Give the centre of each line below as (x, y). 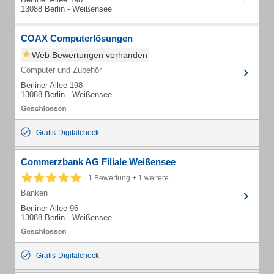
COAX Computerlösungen (77, 38)
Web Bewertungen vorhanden (90, 55)
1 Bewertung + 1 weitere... (131, 178)
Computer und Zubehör (61, 70)
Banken (34, 193)
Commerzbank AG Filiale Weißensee (98, 162)
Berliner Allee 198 (52, 85)
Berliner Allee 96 (50, 208)
